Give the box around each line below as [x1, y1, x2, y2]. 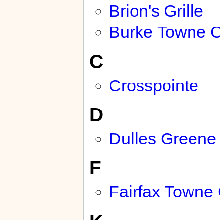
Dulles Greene [109, 129, 216, 148]
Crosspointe [109, 76, 198, 95]
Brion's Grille [109, 1, 203, 20]
